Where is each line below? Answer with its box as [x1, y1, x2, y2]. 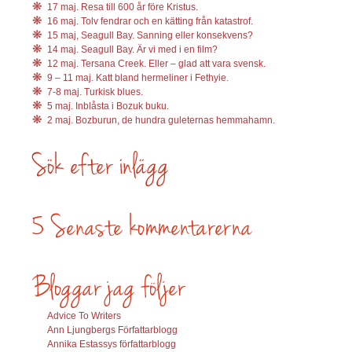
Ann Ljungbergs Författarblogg [47, 324, 178, 335]
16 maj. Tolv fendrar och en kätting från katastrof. [47, 15, 253, 27]
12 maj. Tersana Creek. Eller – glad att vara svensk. [47, 57, 266, 69]
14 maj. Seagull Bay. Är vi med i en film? [47, 43, 218, 55]
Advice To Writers [47, 310, 121, 321]
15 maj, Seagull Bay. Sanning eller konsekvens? [47, 29, 253, 41]
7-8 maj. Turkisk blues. [47, 86, 143, 97]
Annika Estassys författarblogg [47, 338, 176, 350]
